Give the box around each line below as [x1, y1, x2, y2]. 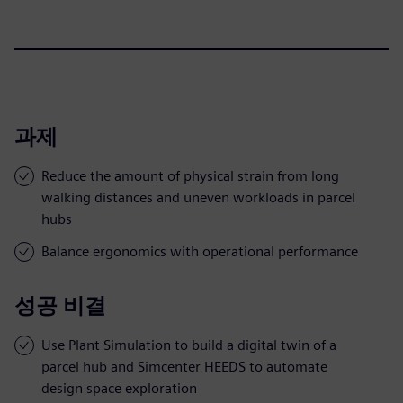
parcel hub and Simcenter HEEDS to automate [41, 357, 327, 375]
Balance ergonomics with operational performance [41, 242, 358, 260]
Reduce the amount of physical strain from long [41, 166, 339, 184]
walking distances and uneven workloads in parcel [41, 188, 355, 206]
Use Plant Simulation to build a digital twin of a [41, 336, 336, 354]
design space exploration [41, 379, 197, 397]
